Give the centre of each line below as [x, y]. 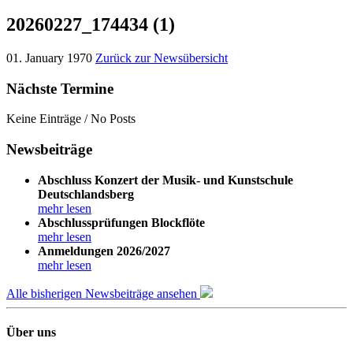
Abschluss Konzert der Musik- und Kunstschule [165, 180]
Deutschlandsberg [86, 194]
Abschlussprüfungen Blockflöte [121, 222]
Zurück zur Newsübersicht [162, 58]
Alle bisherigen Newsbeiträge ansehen [103, 293]
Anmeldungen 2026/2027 [104, 251]
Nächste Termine [60, 88]
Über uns [31, 332]
